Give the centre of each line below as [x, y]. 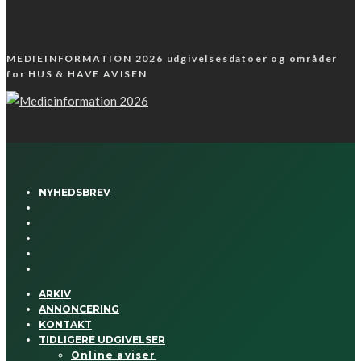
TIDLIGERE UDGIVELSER [102, 340]
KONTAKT [65, 325]
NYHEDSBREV [75, 193]
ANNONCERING [79, 309]
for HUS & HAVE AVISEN [77, 74]
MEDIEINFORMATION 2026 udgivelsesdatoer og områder [172, 59]
